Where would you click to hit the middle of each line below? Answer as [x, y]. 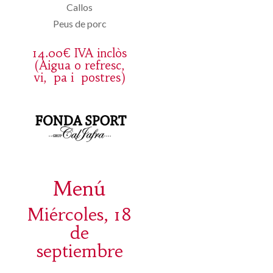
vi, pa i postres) [80, 78]
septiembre [80, 251]
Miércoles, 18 [80, 214]
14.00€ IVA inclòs [80, 53]
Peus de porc [80, 24]
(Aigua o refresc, [80, 66]
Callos [80, 7]
